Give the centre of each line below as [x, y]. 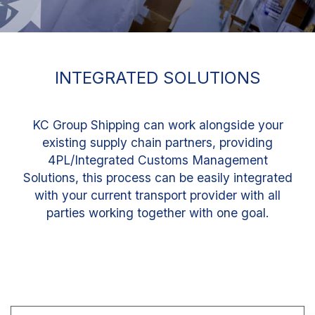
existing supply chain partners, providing [157, 142]
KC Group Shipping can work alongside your [157, 124]
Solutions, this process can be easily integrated [157, 177]
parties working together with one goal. [157, 212]
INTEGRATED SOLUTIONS [157, 77]
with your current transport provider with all [157, 195]
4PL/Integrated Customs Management [157, 160]
